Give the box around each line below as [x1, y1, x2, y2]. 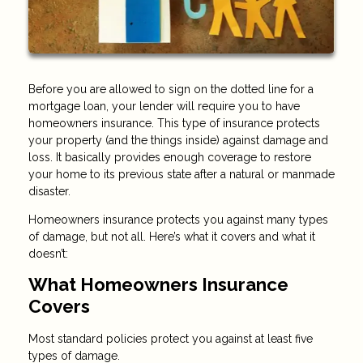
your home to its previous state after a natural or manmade [28, 167, 335, 181]
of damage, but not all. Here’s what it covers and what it [28, 229, 315, 243]
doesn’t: [28, 246, 68, 260]
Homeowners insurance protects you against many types [28, 212, 328, 226]
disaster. [28, 184, 70, 198]
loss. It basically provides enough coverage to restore [28, 150, 311, 164]
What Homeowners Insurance [28, 273, 288, 295]
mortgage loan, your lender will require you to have [28, 99, 300, 113]
